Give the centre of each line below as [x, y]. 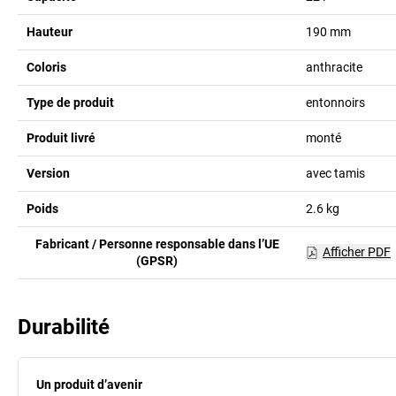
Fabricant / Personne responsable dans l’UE [157, 244]
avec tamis [335, 173]
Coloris [46, 67]
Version [48, 173]
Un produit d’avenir [89, 384]
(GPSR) [157, 260]
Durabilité [64, 327]
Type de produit [70, 102]
